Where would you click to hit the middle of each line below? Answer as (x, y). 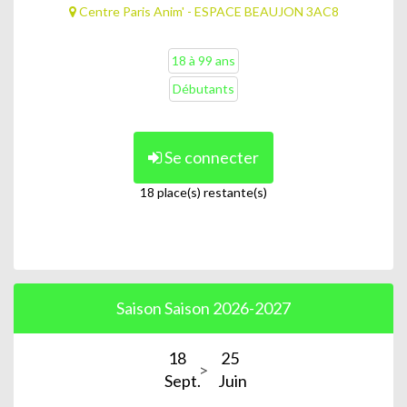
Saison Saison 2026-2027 (203, 308)
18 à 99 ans (203, 61)
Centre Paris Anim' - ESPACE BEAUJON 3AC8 (207, 12)
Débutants (203, 89)
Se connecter (210, 158)
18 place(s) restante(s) (203, 193)
